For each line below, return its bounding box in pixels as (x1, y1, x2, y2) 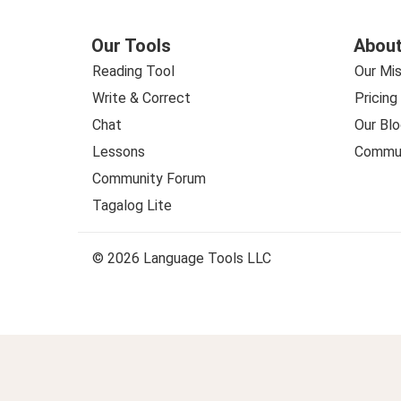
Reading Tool (92, 63, 175, 81)
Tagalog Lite (92, 197, 172, 215)
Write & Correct (92, 90, 191, 107)
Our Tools (91, 35, 171, 57)
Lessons (92, 143, 145, 161)
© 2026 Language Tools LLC (92, 250, 271, 268)
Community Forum (92, 170, 206, 188)
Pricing (354, 90, 397, 107)
